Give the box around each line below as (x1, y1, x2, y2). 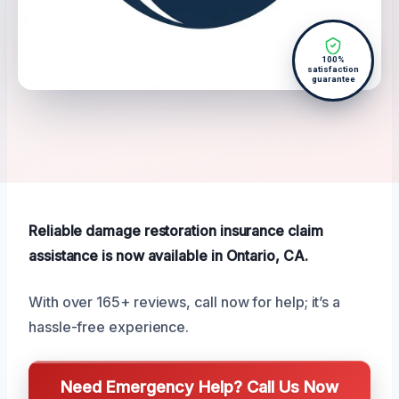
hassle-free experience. (28, 318, 190, 337)
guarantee (311, 74, 355, 85)
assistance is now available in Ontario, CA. (28, 247, 308, 265)
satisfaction (307, 64, 359, 75)
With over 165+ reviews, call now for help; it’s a (28, 293, 341, 312)
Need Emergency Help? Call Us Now (61, 377, 338, 397)
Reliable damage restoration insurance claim (28, 222, 323, 240)
